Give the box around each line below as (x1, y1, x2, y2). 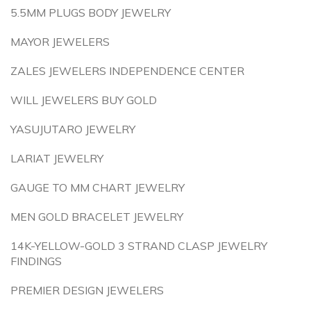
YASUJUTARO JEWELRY (10, 122, 135, 136)
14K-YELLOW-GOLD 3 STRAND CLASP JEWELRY (10, 239, 267, 253)
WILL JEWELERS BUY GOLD (10, 93, 157, 107)
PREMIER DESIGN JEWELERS (10, 283, 164, 297)
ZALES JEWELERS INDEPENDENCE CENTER (10, 64, 244, 78)
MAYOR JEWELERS (10, 35, 110, 49)
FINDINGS (10, 254, 62, 268)
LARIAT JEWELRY (10, 151, 103, 165)
